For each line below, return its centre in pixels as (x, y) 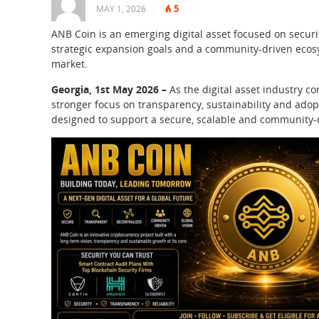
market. (69, 64)
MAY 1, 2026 (121, 9)
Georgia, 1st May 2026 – (110, 89)
